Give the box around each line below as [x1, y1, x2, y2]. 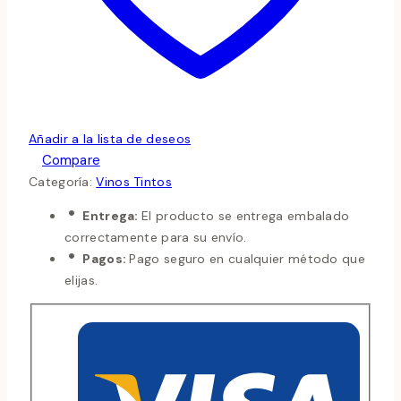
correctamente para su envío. [64, 229, 247, 246]
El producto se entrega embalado [141, 208, 350, 225]
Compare [42, 151, 100, 170]
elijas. [64, 272, 98, 289]
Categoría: [29, 174, 97, 191]
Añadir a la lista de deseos [29, 131, 192, 148]
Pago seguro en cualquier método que [129, 251, 365, 268]
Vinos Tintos [96, 174, 172, 191]
